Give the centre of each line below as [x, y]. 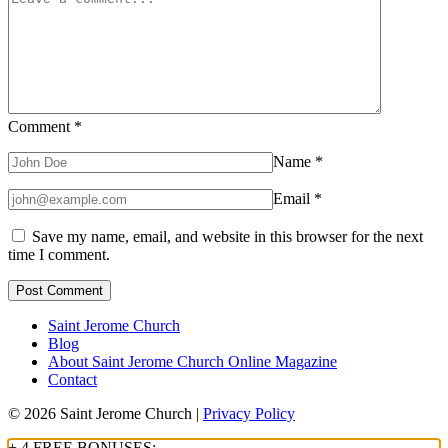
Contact [72, 380]
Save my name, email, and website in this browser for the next [227, 237]
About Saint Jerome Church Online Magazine [192, 362]
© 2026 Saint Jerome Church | [105, 414]
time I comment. [59, 255]
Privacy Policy [249, 414]
